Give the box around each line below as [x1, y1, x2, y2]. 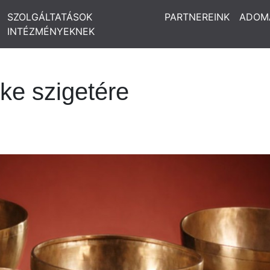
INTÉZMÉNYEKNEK [7, 25, 95, 37]
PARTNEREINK [165, 11, 230, 23]
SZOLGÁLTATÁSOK [7, 11, 92, 23]
